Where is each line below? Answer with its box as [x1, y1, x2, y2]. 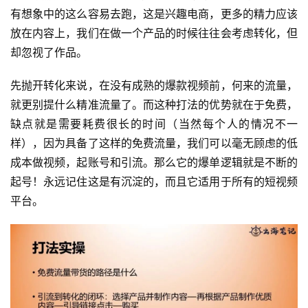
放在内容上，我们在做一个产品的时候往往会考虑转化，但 [10, 26, 298, 41]
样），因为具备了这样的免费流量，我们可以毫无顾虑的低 [10, 136, 298, 151]
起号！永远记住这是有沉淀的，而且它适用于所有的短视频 [10, 175, 298, 189]
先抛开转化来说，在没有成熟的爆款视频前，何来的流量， [10, 78, 298, 93]
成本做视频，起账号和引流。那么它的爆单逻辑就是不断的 [10, 155, 298, 170]
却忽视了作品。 [10, 45, 87, 60]
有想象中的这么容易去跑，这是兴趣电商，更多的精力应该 [10, 7, 298, 21]
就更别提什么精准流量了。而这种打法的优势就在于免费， [10, 98, 298, 112]
